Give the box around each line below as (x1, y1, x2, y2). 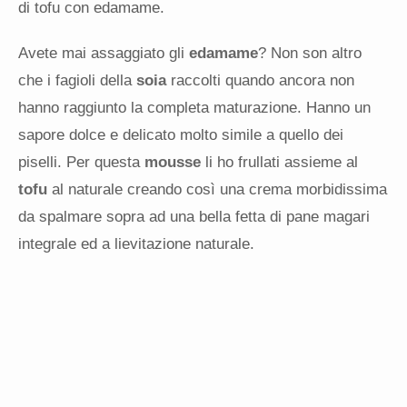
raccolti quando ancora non (166, 72, 354, 90)
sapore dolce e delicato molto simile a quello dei (18, 126, 343, 144)
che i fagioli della (18, 72, 132, 90)
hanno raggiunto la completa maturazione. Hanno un (18, 99, 371, 117)
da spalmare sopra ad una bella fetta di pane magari (18, 208, 370, 226)
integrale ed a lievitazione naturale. (18, 235, 254, 253)
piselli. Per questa (18, 154, 144, 172)
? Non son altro (258, 45, 362, 63)
